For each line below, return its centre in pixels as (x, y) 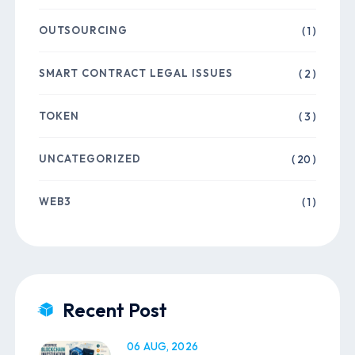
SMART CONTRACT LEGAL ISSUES (136, 73)
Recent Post (115, 310)
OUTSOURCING (84, 31)
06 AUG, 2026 (163, 347)
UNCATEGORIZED (90, 159)
